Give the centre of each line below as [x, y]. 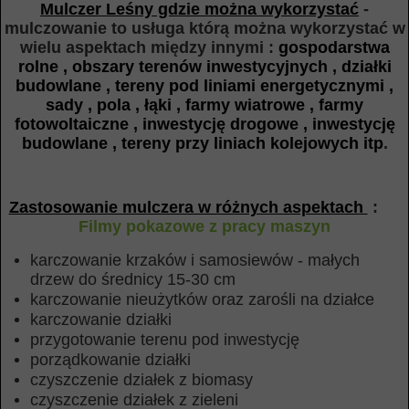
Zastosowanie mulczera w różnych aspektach [188, 207]
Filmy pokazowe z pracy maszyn [204, 226]
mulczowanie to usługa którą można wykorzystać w [204, 28]
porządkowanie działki [110, 360]
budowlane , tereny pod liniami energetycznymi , [204, 86]
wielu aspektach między [113, 47]
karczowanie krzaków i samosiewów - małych [195, 260]
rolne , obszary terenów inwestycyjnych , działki [204, 67]
